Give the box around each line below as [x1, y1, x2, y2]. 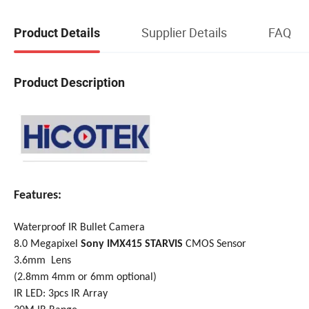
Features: [14, 188, 61, 202]
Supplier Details [141, 23, 227, 41]
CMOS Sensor [183, 238, 246, 250]
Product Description [14, 74, 125, 90]
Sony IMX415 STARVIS [81, 238, 183, 250]
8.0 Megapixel [14, 238, 81, 250]
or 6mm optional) [75, 271, 157, 283]
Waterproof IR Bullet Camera [14, 221, 145, 233]
